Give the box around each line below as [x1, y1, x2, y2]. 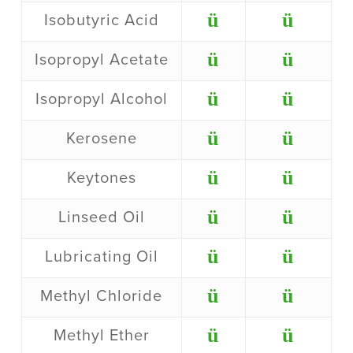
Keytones [66, 169, 136, 188]
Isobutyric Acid [43, 11, 159, 31]
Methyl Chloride [40, 287, 163, 307]
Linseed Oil [58, 208, 145, 228]
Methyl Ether [53, 326, 150, 346]
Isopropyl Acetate [34, 50, 169, 70]
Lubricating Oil [44, 247, 158, 267]
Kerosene [65, 129, 137, 149]
